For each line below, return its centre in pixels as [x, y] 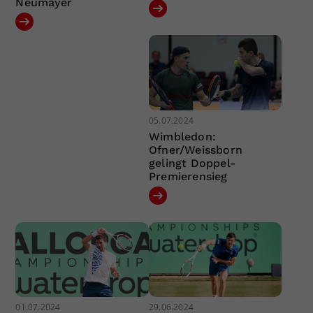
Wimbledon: [182, 136]
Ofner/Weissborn [195, 150]
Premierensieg [188, 176]
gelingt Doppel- [192, 163]
